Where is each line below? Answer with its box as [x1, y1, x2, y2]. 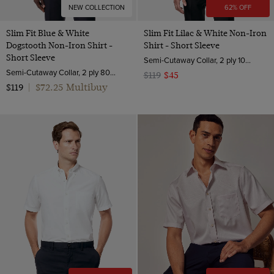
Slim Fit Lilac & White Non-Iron [143, 28, 267, 38]
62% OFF [224, 2, 251, 12]
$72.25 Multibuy [35, 81, 108, 93]
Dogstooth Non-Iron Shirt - [6, 40, 113, 50]
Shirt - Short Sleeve [143, 40, 220, 50]
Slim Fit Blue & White [6, 28, 89, 38]
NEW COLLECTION [68, 2, 125, 12]
